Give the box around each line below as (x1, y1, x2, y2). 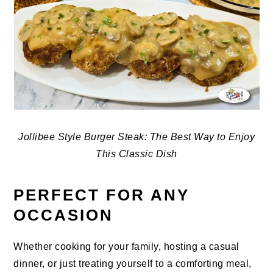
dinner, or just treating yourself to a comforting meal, (13, 258, 252, 269)
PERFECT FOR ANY (13, 186, 190, 205)
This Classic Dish (96, 149, 177, 160)
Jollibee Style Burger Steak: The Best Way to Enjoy (18, 132, 255, 143)
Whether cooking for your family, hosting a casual (13, 241, 239, 252)
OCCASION (13, 206, 114, 225)
